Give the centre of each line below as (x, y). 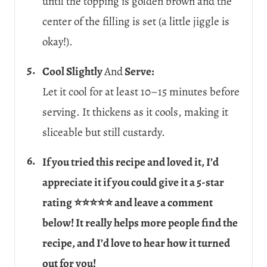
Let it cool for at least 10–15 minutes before (141, 91)
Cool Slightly (73, 71)
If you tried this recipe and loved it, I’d (131, 162)
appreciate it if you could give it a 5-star (133, 182)
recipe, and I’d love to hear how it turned (136, 243)
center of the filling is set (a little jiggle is (136, 21)
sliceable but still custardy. (104, 132)
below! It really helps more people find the (140, 223)
